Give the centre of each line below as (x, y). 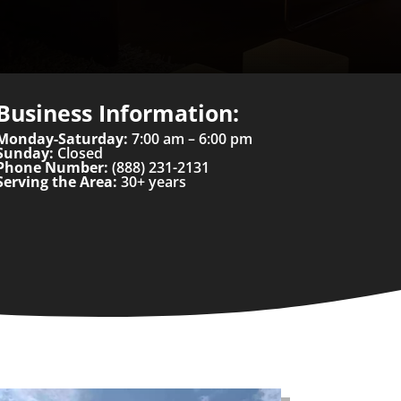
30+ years (151, 182)
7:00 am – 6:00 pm (190, 139)
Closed (78, 154)
